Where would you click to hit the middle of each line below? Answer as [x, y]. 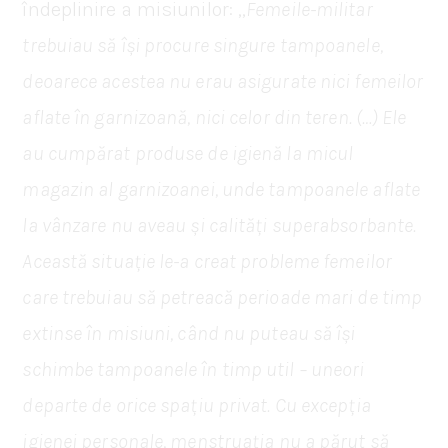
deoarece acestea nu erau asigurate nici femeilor [223, 81]
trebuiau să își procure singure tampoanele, [202, 45]
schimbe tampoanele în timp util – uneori [193, 369]
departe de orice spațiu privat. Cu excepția [196, 405]
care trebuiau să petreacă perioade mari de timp [222, 297]
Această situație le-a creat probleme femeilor [207, 261]
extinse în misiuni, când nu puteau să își [189, 333]
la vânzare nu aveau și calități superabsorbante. [219, 225]
